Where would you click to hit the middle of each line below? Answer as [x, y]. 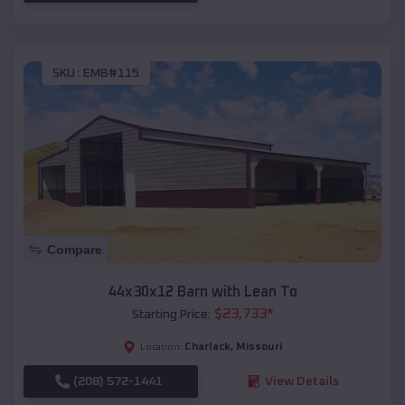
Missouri [259, 347]
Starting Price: [171, 314]
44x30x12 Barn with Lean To [202, 292]
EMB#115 [111, 74]
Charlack [207, 347]
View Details [301, 381]
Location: [161, 347]
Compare [75, 249]
